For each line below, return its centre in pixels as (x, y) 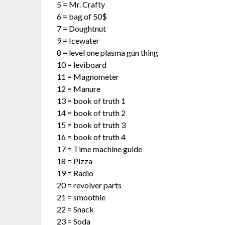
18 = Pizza (75, 161)
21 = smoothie (81, 197)
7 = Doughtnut (82, 28)
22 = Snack (76, 209)
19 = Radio (75, 173)
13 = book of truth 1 (91, 100)
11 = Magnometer (88, 76)
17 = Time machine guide (100, 149)
